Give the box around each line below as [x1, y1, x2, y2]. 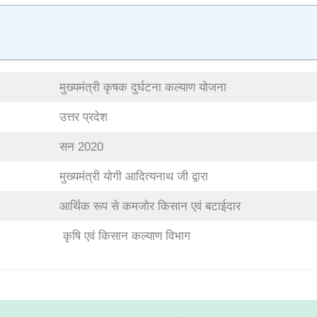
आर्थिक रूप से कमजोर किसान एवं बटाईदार [59, 200, 241, 213]
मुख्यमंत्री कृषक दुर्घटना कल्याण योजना [59, 81, 226, 94]
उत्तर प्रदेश [59, 110, 108, 124]
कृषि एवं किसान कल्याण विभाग [59, 229, 190, 243]
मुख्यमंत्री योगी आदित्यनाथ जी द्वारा [59, 170, 208, 183]
